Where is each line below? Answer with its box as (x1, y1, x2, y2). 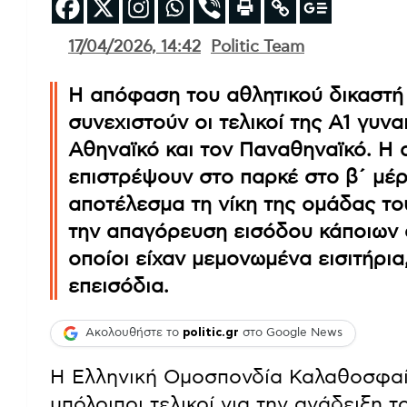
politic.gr (183, 327, 239, 340)
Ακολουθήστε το (85, 327, 183, 340)
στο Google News (239, 327, 342, 340)
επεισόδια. (68, 275, 169, 296)
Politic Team (211, 38, 304, 55)
